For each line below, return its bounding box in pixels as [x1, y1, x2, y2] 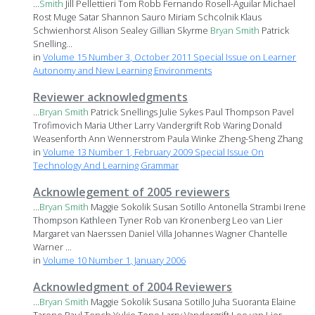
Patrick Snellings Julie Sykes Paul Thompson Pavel [89, 105, 295, 119]
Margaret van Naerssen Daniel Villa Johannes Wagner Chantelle [33, 227, 288, 240]
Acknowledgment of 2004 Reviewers [33, 279, 233, 295]
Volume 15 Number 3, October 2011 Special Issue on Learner [43, 51, 297, 64]
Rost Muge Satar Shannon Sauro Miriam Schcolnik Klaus [33, 11, 262, 24]
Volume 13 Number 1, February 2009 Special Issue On [43, 146, 264, 159]
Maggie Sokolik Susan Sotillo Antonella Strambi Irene [89, 200, 307, 214]
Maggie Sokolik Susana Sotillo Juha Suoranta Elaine [89, 295, 297, 309]
